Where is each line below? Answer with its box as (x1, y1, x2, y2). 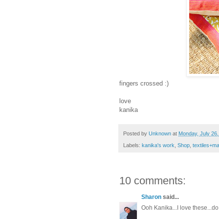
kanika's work (142, 142, 175, 149)
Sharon (141, 194, 161, 201)
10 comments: (119, 175, 186, 187)
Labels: (123, 142, 142, 149)
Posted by (123, 130, 149, 136)
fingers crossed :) (119, 79, 169, 87)
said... (161, 194, 179, 201)
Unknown (149, 130, 171, 136)
